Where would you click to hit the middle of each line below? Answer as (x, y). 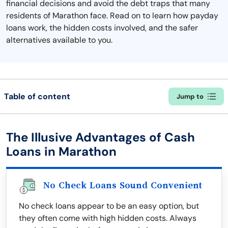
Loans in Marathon (61, 151)
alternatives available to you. (59, 40)
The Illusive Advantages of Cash (101, 137)
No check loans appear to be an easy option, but (109, 206)
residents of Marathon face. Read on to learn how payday (112, 16)
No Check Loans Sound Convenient (123, 185)
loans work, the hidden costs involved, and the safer (102, 28)
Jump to (190, 96)
